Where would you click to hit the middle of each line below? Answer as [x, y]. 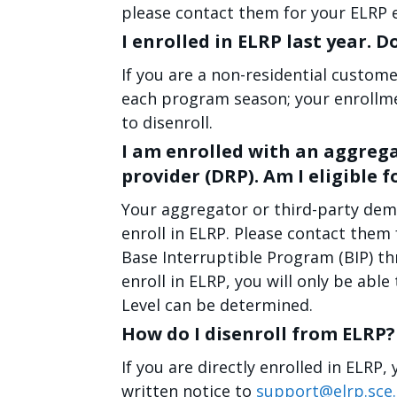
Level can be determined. [217, 305]
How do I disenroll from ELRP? [258, 334]
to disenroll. [167, 122]
